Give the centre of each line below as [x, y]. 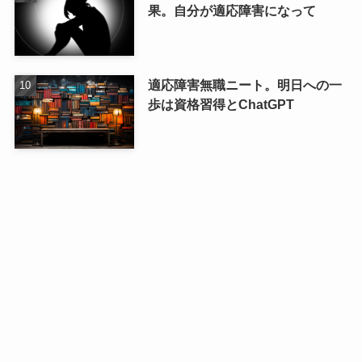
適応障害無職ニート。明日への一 [244, 84]
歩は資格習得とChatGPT [221, 104]
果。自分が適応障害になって [232, 10]
